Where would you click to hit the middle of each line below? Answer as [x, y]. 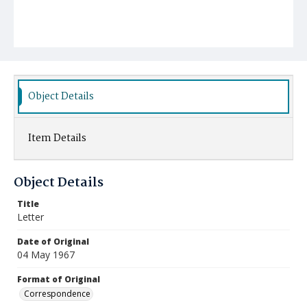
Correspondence [57, 294]
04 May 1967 [46, 255]
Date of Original [53, 242]
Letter [30, 217]
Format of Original [59, 279]
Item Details [57, 138]
